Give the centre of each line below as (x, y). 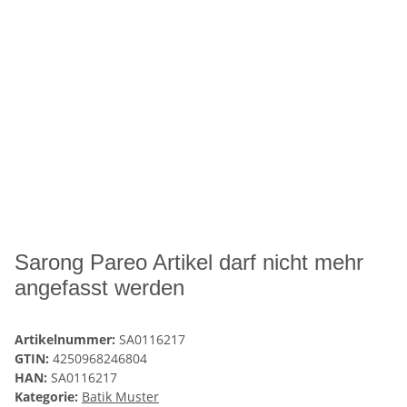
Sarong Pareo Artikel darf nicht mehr (189, 263)
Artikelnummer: (67, 340)
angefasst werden (99, 288)
